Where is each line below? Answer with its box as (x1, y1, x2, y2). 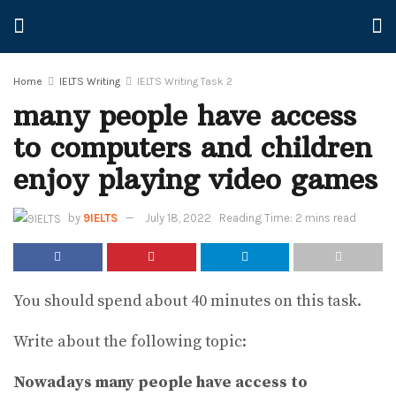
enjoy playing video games (13, 162, 377, 197)
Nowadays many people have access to (13, 372, 308, 393)
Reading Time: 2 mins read (219, 210, 356, 225)
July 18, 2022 (145, 210, 211, 225)
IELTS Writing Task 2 (137, 75, 232, 88)
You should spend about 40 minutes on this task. (13, 291, 362, 312)
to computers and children (13, 130, 372, 165)
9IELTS (83, 210, 118, 225)
